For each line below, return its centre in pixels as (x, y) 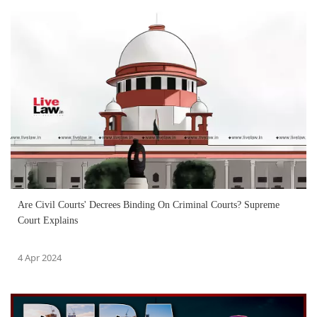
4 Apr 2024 (40, 258)
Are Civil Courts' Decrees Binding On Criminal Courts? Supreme (149, 205)
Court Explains (48, 221)
